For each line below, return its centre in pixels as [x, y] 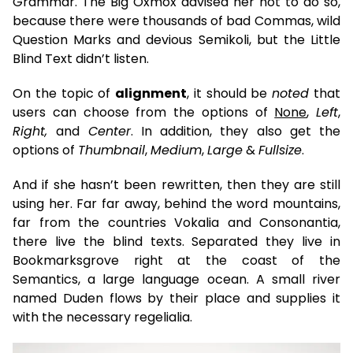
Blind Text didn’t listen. [81, 58]
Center [109, 131]
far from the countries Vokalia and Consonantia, [176, 222]
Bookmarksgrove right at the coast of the [176, 260]
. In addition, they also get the [235, 131]
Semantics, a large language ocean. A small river [176, 279]
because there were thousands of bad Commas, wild [176, 20]
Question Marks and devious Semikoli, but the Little [176, 39]
